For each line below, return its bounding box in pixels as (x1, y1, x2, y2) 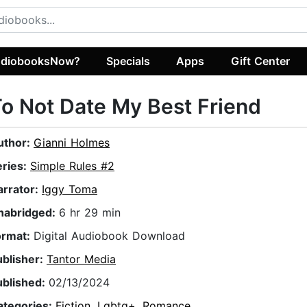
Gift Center (230, 53, 290, 68)
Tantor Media (47, 252, 116, 267)
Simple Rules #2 (30, 159, 114, 173)
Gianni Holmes (34, 136, 110, 150)
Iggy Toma (42, 182, 97, 197)
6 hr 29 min (59, 206, 121, 220)
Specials (106, 53, 151, 68)
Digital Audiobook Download (34, 229, 185, 243)
